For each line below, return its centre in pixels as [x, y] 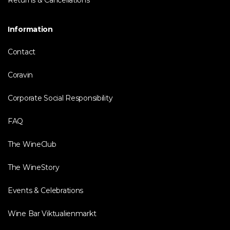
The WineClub [32, 144]
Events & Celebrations [46, 190]
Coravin [21, 75]
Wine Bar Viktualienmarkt [52, 214]
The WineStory [34, 167]
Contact [22, 52]
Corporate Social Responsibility [60, 98]
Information [30, 29]
